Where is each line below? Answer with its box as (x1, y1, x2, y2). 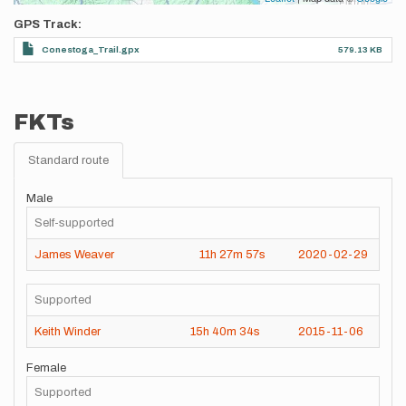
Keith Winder (34, 324, 101, 338)
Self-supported (34, 217, 114, 229)
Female (26, 362, 66, 374)
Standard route (28, 154, 109, 167)
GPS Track (14, 18, 78, 31)
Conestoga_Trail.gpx (42, 44, 140, 54)
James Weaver (34, 248, 114, 261)
